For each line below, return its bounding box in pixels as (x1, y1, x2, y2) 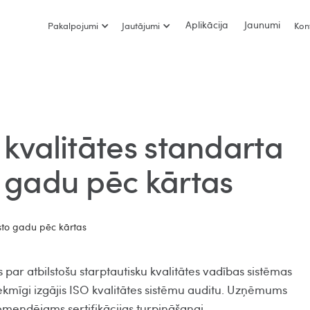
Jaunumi (244, 18, 280, 31)
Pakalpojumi (48, 19, 98, 32)
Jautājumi (122, 19, 160, 32)
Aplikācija (185, 18, 228, 31)
